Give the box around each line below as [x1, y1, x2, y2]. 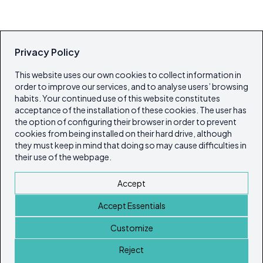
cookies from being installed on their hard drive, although [15, 128, 232, 139]
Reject [119, 244, 144, 255]
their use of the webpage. [15, 151, 112, 162]
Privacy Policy [15, 46, 80, 58]
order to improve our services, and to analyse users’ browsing [15, 81, 248, 92]
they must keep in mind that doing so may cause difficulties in [15, 140, 247, 150]
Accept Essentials [97, 200, 166, 211]
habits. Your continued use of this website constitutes [15, 93, 220, 103]
